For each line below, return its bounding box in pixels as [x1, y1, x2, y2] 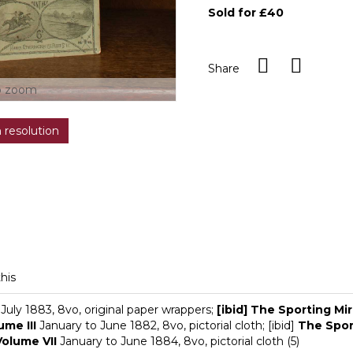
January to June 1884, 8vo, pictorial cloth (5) [57, 334, 299, 349]
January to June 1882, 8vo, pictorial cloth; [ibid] [36, 318, 298, 333]
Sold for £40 [208, 6, 284, 20]
